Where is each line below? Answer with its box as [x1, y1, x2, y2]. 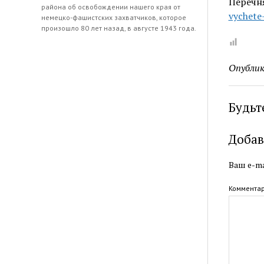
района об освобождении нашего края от [41, 2, 181, 11]
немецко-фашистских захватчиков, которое [41, 12, 187, 22]
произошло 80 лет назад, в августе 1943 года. [41, 23, 197, 32]
